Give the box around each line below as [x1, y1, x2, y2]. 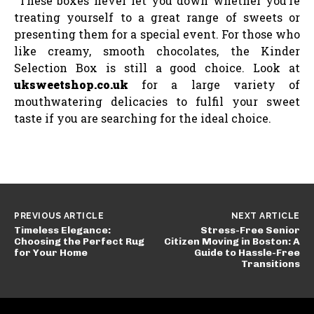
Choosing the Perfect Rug [14, 235, 144, 247]
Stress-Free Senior [200, 224, 300, 236]
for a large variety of [128, 76, 300, 92]
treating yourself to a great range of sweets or [14, 9, 300, 25]
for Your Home [14, 246, 88, 259]
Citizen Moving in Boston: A [163, 235, 300, 247]
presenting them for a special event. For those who [14, 26, 300, 41]
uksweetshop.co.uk [14, 76, 128, 92]
